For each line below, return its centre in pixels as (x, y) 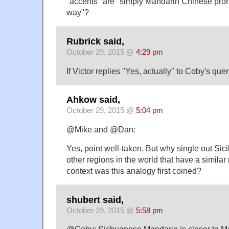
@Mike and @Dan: (101, 130)
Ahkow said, (93, 100)
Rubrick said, (95, 41)
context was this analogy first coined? (134, 171)
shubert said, (95, 200)
